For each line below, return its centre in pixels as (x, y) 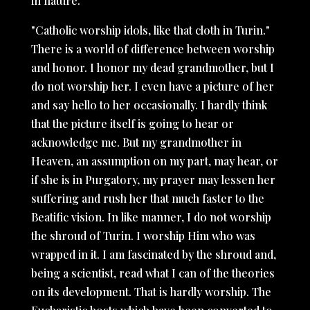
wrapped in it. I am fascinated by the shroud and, (153, 254)
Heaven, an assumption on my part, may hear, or (154, 161)
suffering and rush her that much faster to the (147, 198)
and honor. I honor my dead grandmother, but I (152, 67)
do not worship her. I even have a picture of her (152, 86)
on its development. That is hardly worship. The (151, 292)
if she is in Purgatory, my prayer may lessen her (153, 180)
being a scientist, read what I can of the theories (153, 273)
